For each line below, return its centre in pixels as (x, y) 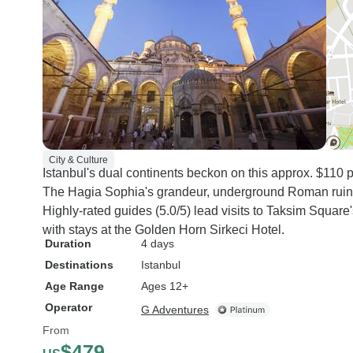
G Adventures (175, 310)
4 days (158, 243)
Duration (68, 243)
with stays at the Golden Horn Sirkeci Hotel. (163, 230)
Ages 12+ (165, 286)
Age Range (74, 286)
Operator (69, 307)
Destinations (79, 265)
